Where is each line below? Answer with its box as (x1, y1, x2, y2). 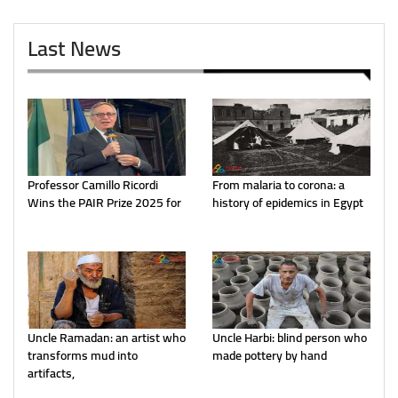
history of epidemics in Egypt (212, 190, 363, 214)
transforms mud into (28, 343, 138, 367)
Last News (28, 28, 121, 68)
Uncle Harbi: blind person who (212, 325, 367, 349)
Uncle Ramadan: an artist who (28, 325, 186, 349)
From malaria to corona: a (212, 172, 345, 196)
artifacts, (28, 361, 75, 385)
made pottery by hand (212, 343, 327, 367)
